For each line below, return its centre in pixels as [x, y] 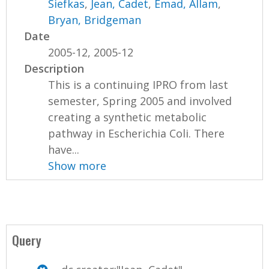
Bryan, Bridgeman [95, 20]
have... [64, 150]
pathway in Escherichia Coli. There [137, 134]
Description [54, 69]
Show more [77, 166]
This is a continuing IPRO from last [138, 85]
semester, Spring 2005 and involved [140, 101]
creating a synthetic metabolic [128, 117]
